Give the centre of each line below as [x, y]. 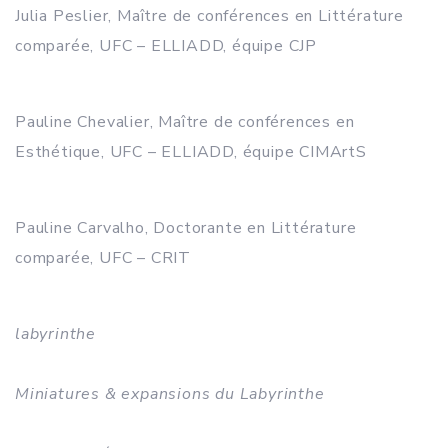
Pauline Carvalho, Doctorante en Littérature [186, 228]
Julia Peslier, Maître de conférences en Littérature [209, 16]
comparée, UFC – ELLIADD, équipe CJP [166, 46]
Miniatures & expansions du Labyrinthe [170, 394]
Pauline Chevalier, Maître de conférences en [185, 122]
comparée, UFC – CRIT [103, 258]
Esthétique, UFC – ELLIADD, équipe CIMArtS [191, 152]
